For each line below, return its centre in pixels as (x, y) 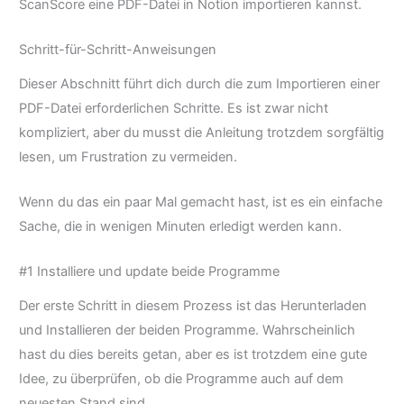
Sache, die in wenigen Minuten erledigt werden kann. (180, 226)
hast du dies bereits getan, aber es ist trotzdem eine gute (193, 354)
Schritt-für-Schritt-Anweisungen (118, 50)
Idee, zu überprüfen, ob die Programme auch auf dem (181, 378)
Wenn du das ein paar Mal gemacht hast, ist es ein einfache (201, 202)
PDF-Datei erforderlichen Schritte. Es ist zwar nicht (174, 108)
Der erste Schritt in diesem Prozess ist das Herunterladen (193, 305)
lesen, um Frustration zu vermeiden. (128, 156)
